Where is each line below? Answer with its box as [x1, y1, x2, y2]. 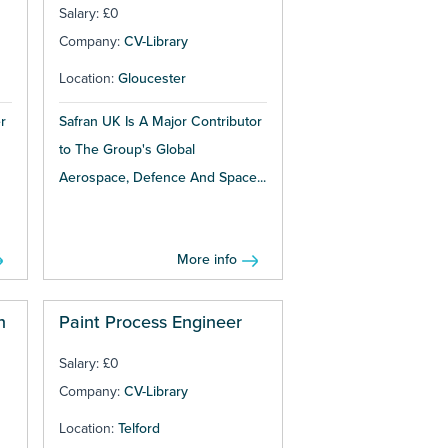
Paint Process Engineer [58, 311, 242, 334]
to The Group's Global [58, 141, 195, 159]
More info [177, 251, 238, 269]
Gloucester [117, 70, 186, 88]
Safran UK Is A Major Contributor [58, 113, 262, 131]
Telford [117, 420, 160, 438]
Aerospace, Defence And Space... [58, 169, 266, 187]
